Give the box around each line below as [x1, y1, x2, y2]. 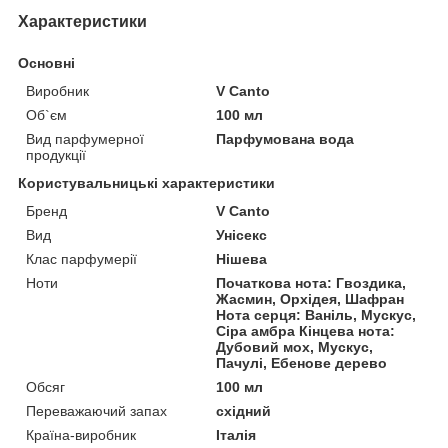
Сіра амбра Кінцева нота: [216, 322, 396, 339]
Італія [216, 426, 257, 443]
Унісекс [216, 226, 268, 243]
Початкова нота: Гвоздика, [216, 274, 407, 291]
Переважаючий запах [26, 402, 167, 419]
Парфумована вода [216, 130, 355, 147]
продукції [26, 146, 86, 163]
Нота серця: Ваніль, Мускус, [216, 306, 417, 323]
